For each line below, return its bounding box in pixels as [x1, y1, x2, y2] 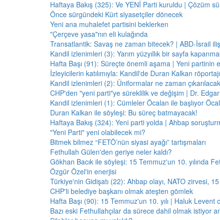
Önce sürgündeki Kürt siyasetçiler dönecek [50, 9, 183, 19]
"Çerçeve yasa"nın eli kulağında [50, 29, 148, 39]
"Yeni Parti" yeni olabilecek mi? [50, 127, 145, 137]
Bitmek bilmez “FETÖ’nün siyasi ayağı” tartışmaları [50, 137, 206, 147]
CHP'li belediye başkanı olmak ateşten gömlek [50, 186, 193, 196]
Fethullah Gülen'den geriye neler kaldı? [50, 147, 172, 157]
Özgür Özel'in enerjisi [50, 166, 116, 176]
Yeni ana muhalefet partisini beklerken [50, 19, 168, 29]
